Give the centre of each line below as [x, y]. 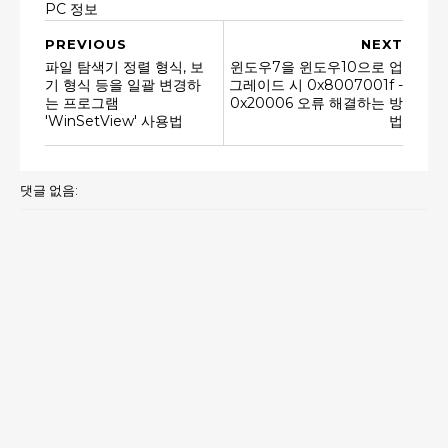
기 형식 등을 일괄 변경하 [123, 85]
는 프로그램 [82, 103]
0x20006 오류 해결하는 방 [316, 103]
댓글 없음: [49, 190]
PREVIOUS [86, 44]
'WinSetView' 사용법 [114, 121]
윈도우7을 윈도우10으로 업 [316, 67]
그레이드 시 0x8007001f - [316, 85]
